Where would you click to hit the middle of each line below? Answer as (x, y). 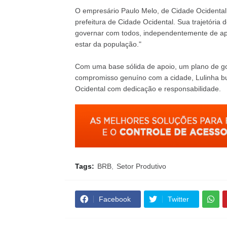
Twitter (178, 199)
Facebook (115, 199)
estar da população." (108, 44)
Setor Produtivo (141, 166)
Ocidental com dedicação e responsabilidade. (148, 89)
